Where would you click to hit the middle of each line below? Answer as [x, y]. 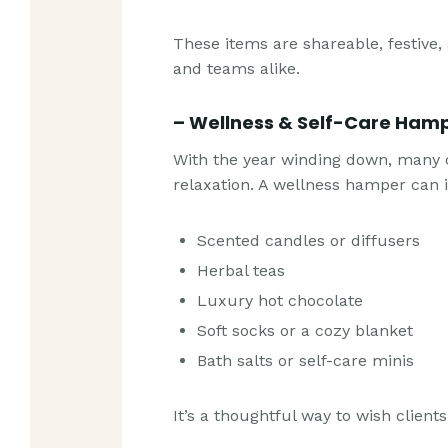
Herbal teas [241, 270]
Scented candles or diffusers [309, 240]
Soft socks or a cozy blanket [305, 330]
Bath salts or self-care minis [306, 360]
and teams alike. [237, 68]
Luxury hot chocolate [280, 300]
